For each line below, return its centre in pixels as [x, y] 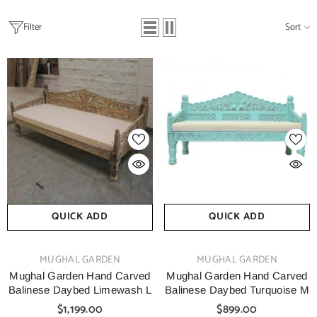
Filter [33, 27]
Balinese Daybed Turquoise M [237, 290]
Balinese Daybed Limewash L [80, 290]
